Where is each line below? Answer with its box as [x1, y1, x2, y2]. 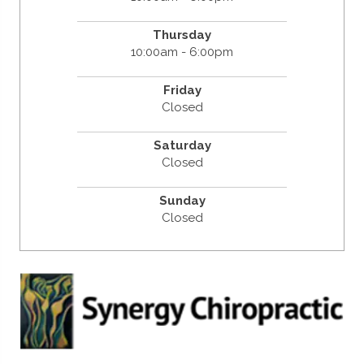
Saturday [153, 137, 211, 153]
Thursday [153, 27, 211, 42]
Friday [162, 82, 201, 97]
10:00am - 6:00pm [131, 44, 233, 59]
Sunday [158, 193, 206, 208]
